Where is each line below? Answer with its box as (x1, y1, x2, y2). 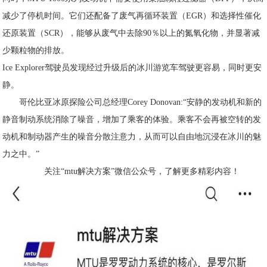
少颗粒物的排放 (2, 46, 61, 55)
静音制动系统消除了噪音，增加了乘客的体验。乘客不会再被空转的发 (2, 115, 262, 124)
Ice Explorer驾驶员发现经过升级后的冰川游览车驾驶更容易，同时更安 (2, 63, 262, 72)
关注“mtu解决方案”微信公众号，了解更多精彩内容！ (44, 167, 240, 176)
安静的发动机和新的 (187, 98, 262, 107)
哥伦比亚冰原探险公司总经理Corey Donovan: (19, 98, 184, 107)
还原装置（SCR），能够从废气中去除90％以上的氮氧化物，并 (2, 29, 235, 38)
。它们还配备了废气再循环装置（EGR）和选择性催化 (61, 11, 262, 20)
